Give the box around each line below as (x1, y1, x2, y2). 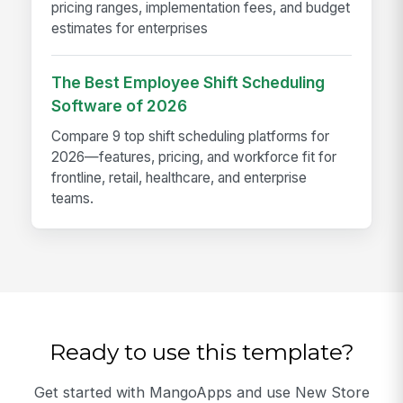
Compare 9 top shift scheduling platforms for (51, 128, 330, 146)
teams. (51, 190, 94, 208)
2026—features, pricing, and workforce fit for (51, 148, 337, 166)
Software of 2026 (51, 96, 188, 116)
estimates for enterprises (51, 20, 209, 38)
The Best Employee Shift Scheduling (51, 73, 326, 93)
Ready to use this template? (49, 338, 354, 366)
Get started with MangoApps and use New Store (33, 382, 370, 401)
